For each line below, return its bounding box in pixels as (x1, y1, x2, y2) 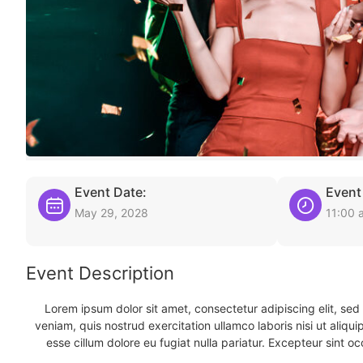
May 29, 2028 (75, 206, 148, 220)
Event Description (26, 263, 174, 284)
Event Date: (75, 184, 147, 200)
